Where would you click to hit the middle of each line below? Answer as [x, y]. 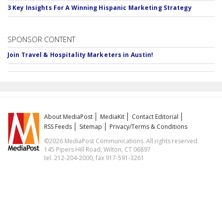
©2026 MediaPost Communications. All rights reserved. [122, 141]
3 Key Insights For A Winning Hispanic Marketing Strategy [100, 8]
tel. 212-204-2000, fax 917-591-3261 [94, 158]
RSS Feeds [58, 127]
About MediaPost [69, 117]
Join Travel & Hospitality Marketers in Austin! [81, 55]
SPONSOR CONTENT [41, 39]
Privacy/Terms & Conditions [149, 127]
